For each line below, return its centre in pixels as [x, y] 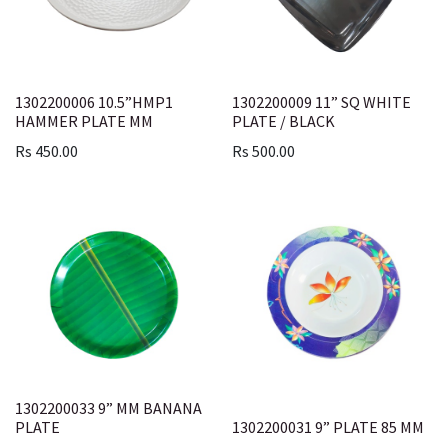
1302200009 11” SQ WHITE [321, 101]
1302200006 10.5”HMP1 [94, 101]
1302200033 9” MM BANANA [108, 408]
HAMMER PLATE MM [84, 120]
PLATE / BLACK [283, 120]
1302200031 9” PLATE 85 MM [327, 427]
